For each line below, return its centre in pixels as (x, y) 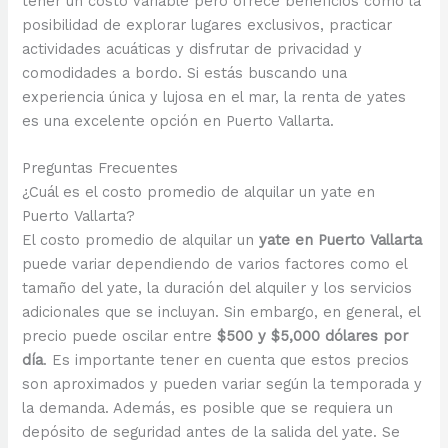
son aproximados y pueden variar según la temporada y (222, 384)
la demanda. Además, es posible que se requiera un (208, 408)
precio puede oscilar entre (120, 336)
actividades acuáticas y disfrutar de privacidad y (192, 48)
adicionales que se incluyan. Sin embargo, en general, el (221, 312)
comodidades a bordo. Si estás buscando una (185, 72)
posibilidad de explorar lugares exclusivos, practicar (207, 24)
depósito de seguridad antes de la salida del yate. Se (211, 432)
